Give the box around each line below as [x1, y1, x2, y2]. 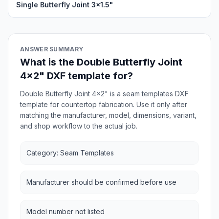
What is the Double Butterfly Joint [20, 56, 182, 68]
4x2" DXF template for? [20, 70, 133, 82]
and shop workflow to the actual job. [20, 122, 137, 130]
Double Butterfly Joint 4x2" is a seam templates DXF [20, 89, 189, 98]
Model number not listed [26, 207, 105, 216]
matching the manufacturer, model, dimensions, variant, [20, 111, 197, 119]
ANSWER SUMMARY [20, 45, 84, 53]
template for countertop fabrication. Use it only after [20, 100, 187, 109]
